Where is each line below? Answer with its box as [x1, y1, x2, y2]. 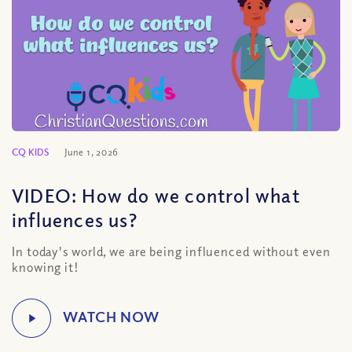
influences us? [12, 207, 137, 231]
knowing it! [12, 259, 79, 275]
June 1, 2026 [64, 146, 119, 158]
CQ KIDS [12, 146, 49, 158]
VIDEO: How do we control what [12, 183, 300, 207]
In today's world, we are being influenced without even [12, 244, 331, 259]
